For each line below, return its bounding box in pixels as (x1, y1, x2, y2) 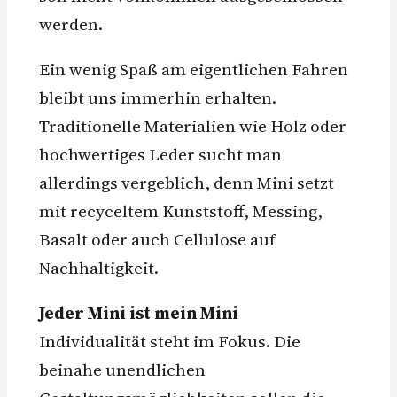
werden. (39, 12, 103, 35)
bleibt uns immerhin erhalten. (39, 85, 276, 109)
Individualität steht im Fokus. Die (39, 329, 300, 353)
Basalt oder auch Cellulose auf (39, 227, 276, 251)
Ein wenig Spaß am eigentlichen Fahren (39, 57, 348, 81)
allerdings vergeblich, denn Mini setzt (39, 170, 334, 194)
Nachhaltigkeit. (39, 255, 159, 279)
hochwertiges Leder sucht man (39, 142, 282, 166)
